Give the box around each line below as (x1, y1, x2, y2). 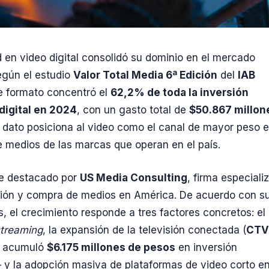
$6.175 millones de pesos (47, 241, 175, 253)
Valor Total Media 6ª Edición (73, 69, 217, 82)
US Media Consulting (80, 171, 187, 184)
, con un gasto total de (77, 104, 189, 116)
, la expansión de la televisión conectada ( (43, 223, 246, 236)
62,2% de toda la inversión (110, 86, 249, 99)
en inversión (175, 241, 237, 253)
